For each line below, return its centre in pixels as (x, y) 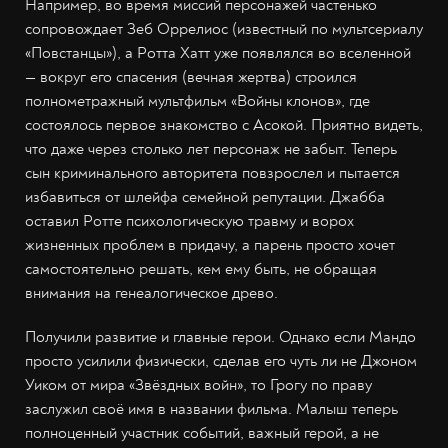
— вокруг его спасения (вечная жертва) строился (191, 77)
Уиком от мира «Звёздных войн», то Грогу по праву (198, 385)
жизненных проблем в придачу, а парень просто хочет (210, 245)
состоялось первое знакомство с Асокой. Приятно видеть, (224, 125)
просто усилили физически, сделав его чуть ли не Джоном (221, 361)
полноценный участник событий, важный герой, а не (202, 433)
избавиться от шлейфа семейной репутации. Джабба (205, 197)
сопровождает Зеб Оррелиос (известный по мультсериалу (224, 29)
